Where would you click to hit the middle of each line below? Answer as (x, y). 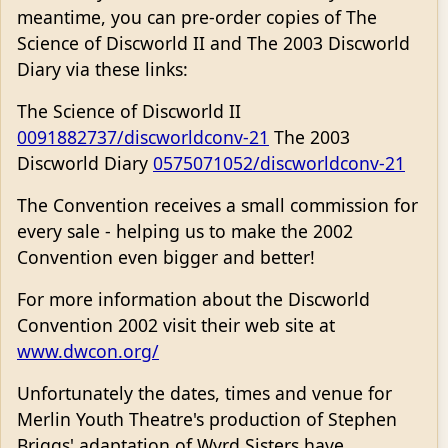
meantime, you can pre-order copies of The (197, 17)
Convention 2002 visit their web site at (176, 325)
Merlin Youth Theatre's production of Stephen (207, 419)
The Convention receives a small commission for (217, 205)
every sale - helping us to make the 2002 (185, 231)
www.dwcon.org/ (88, 351)
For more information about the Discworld (193, 299)
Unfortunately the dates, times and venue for (204, 393)
